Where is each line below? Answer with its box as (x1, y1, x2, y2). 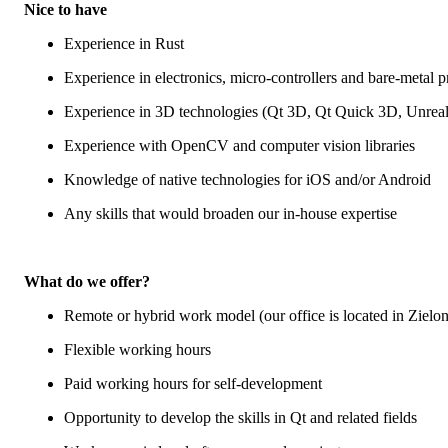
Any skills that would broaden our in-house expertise (64, 204, 397, 222)
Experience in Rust (64, 34, 184, 52)
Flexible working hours (64, 340, 211, 358)
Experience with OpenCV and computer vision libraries (64, 136, 415, 154)
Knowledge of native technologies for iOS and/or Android (64, 170, 431, 188)
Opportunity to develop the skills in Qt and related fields (64, 408, 417, 426)
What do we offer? (24, 272, 150, 290)
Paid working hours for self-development (64, 374, 322, 392)
